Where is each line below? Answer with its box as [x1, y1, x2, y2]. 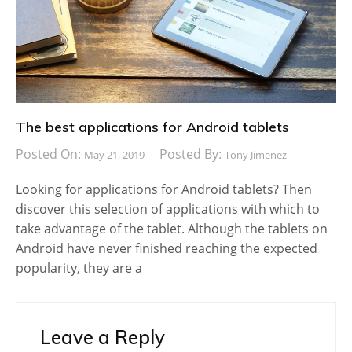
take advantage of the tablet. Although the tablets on [16, 219, 328, 237]
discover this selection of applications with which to [16, 200, 320, 218]
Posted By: [159, 145, 225, 163]
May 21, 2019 [84, 147, 145, 162]
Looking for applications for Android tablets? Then [16, 180, 312, 198]
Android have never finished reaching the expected [16, 239, 317, 257]
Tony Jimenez [225, 147, 287, 162]
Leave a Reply [40, 324, 165, 349]
